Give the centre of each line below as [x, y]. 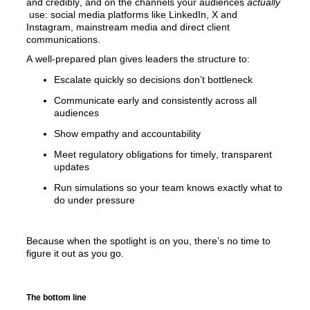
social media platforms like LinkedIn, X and [143, 14]
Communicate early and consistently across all [155, 101]
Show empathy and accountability [129, 134]
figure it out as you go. [75, 254]
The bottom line [56, 297]
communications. [63, 39]
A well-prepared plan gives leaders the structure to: [138, 59]
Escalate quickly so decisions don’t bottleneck [153, 80]
